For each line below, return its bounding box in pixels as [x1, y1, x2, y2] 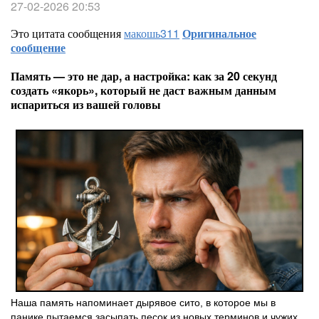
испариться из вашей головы [11, 96, 161, 113]
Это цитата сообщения [11, 25, 124, 41]
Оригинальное [182, 25, 256, 41]
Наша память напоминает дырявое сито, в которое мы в [11, 297, 276, 308]
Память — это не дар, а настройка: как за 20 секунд [11, 68, 277, 84]
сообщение [11, 39, 66, 56]
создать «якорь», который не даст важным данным [11, 82, 276, 98]
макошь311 [124, 25, 179, 41]
